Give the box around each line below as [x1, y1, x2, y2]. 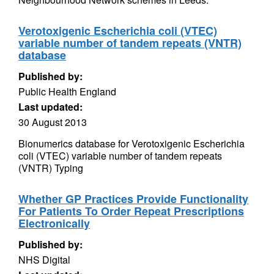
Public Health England [18, 84, 116, 98]
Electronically [18, 215, 90, 231]
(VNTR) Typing [18, 161, 83, 175]
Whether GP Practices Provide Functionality [18, 191, 248, 207]
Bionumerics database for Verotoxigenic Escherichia [18, 136, 245, 150]
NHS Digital [18, 253, 70, 267]
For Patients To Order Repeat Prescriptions [18, 203, 244, 219]
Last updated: [18, 100, 83, 114]
